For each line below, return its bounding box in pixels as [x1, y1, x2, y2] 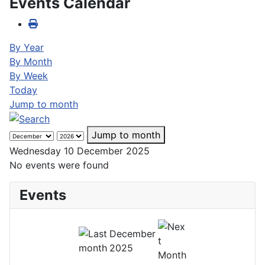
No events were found [9, 159, 109, 172]
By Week [9, 69, 48, 82]
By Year [9, 41, 44, 53]
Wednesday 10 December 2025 [9, 145, 150, 157]
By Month [9, 55, 52, 67]
